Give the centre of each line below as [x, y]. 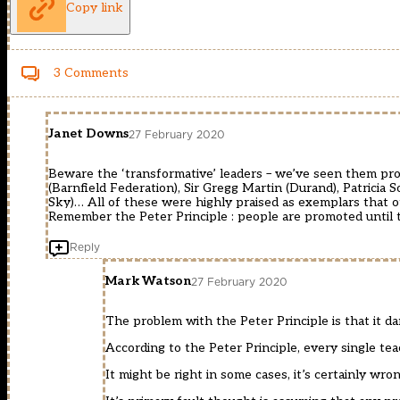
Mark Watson [148, 281]
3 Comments [91, 73]
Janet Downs [88, 134]
